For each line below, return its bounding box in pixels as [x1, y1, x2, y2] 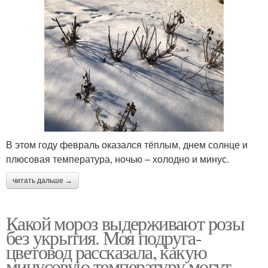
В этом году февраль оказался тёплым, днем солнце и [6, 138, 248, 152]
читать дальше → [13, 176, 72, 185]
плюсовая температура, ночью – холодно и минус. [6, 152, 229, 166]
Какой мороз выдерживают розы [6, 210, 245, 236]
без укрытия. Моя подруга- [6, 224, 201, 251]
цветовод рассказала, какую [6, 239, 207, 265]
